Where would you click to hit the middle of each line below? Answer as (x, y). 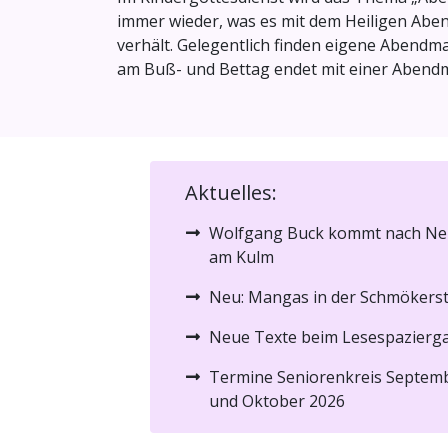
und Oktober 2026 (276, 401)
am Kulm (241, 257)
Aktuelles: (230, 193)
